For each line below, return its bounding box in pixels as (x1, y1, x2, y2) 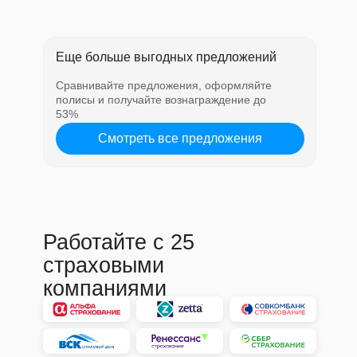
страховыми (42, 253, 164, 277)
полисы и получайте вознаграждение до (55, 93, 266, 106)
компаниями (42, 277, 167, 300)
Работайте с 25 (42, 230, 194, 254)
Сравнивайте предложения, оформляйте (55, 79, 272, 92)
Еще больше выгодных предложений (55, 50, 277, 64)
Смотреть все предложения (97, 131, 262, 145)
